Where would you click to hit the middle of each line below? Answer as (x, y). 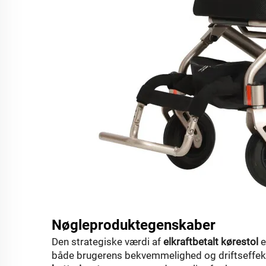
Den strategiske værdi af (107, 242)
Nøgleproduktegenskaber (134, 225)
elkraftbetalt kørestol (212, 242)
